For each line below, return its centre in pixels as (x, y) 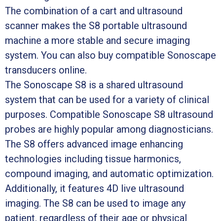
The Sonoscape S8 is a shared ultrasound (94, 85)
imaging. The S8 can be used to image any (95, 203)
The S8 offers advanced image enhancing (94, 144)
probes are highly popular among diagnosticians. (109, 129)
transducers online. (46, 70)
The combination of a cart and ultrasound (94, 11)
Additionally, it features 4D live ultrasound (94, 188)
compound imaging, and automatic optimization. (109, 173)
